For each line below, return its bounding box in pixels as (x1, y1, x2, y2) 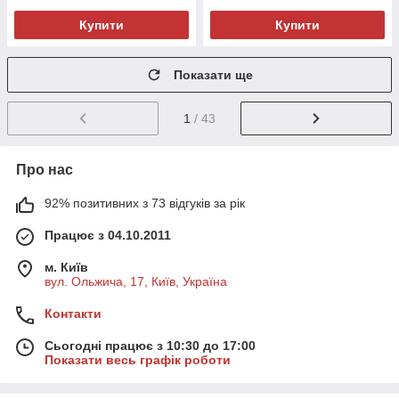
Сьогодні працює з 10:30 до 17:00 (45, 338, 256, 354)
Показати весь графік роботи (45, 353, 231, 368)
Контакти (45, 306, 102, 322)
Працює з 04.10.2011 (45, 228, 171, 243)
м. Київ (45, 260, 88, 275)
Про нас (16, 162, 73, 178)
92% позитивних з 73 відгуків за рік (45, 196, 245, 211)
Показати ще (174, 68, 253, 83)
